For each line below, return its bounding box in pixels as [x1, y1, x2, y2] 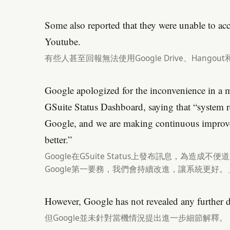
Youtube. [45, 35, 81, 48]
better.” [45, 133, 72, 146]
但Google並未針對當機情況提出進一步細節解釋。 [45, 212, 227, 223]
